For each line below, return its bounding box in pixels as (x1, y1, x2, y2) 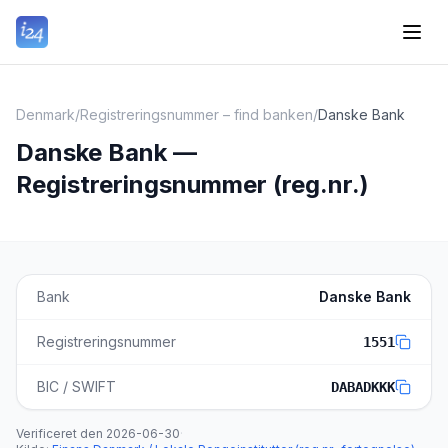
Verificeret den (16, 426, 103, 441)
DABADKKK (331, 379, 395, 395)
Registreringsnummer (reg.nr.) (16, 170, 369, 199)
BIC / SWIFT (37, 378, 116, 395)
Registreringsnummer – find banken (80, 106, 313, 123)
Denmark (16, 106, 75, 123)
